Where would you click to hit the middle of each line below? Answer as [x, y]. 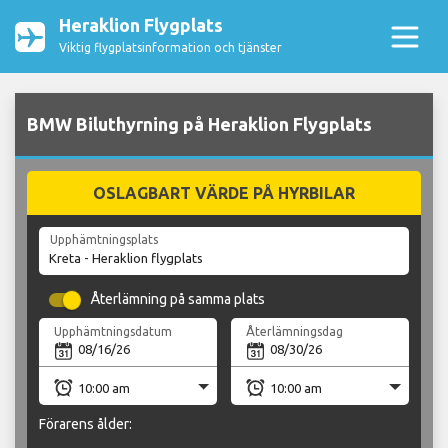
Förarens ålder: [85, 423]
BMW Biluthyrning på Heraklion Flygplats [199, 124]
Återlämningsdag [295, 331]
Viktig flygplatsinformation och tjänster [170, 47]
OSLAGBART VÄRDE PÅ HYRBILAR [224, 193]
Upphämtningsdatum [113, 331]
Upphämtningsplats [103, 240]
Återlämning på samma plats [178, 299]
